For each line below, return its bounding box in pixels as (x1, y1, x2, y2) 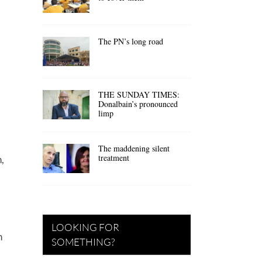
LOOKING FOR (51, 220, 119, 233)
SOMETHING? (51, 235, 115, 248)
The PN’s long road (98, 35, 163, 47)
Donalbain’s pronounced (98, 98, 178, 109)
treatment (98, 151, 129, 163)
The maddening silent (98, 142, 170, 154)
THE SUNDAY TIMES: (98, 88, 180, 100)
